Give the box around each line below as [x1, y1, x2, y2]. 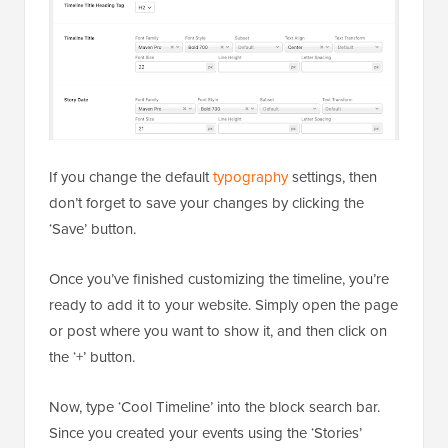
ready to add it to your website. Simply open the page [49, 293, 398, 315]
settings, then [288, 165, 377, 187]
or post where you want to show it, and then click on [49, 319, 387, 341]
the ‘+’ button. [49, 345, 135, 367]
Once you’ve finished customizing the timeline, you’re [49, 267, 389, 289]
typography [213, 165, 288, 187]
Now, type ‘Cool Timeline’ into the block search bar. [49, 395, 380, 417]
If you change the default [49, 165, 213, 187]
